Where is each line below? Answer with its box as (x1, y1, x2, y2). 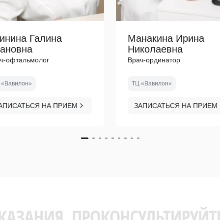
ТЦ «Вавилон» (132, 80, 172, 87)
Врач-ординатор (128, 56, 180, 64)
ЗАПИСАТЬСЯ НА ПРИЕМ (134, 102, 218, 110)
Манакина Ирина (128, 33, 204, 44)
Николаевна (128, 44, 183, 55)
